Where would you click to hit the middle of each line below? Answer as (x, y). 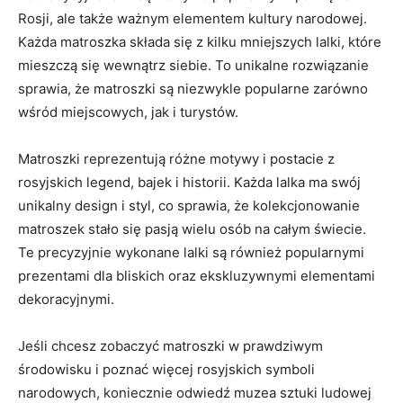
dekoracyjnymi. (66, 299)
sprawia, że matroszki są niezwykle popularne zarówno (193, 89)
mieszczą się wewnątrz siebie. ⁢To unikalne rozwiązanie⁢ (193, 65)
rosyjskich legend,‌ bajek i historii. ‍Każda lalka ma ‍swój (189, 182)
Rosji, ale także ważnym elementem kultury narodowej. (193, 18)
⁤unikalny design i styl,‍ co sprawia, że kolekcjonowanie (189, 206)
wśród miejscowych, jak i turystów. (128, 112)
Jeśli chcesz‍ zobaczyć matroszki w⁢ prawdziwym (170, 346)
